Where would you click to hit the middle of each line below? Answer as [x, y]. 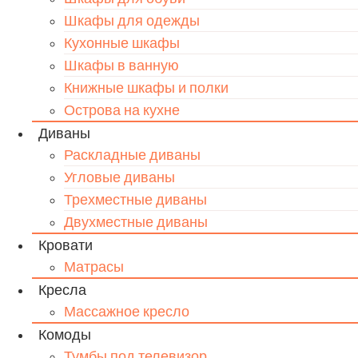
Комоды [65, 334]
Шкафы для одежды [132, 20]
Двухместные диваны [136, 222]
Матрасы [94, 267]
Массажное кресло [127, 311]
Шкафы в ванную [121, 65]
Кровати [66, 245]
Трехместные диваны [135, 199]
